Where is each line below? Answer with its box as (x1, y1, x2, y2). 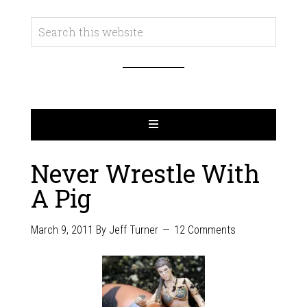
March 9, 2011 (30, 223, 93, 236)
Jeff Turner (108, 223, 158, 236)
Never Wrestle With (30, 157, 260, 190)
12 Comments (173, 223, 236, 236)
